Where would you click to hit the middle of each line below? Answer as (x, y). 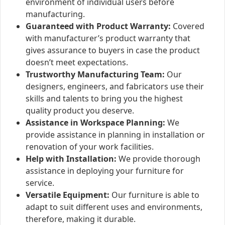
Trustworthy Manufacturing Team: (95, 75)
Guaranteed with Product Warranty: (98, 26)
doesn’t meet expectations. (77, 63)
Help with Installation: (71, 159)
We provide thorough (158, 159)
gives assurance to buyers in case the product (113, 50)
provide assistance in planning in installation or (115, 135)
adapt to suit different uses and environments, (114, 207)
